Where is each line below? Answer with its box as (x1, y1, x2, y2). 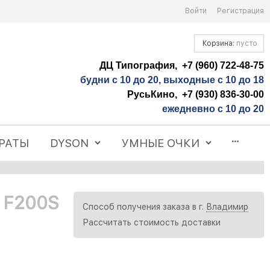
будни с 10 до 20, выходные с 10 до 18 (80, 74, 264, 85)
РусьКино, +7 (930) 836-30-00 (127, 89, 264, 99)
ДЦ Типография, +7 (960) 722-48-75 (99, 60, 264, 71)
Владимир (206, 202, 248, 212)
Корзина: (201, 39, 236, 48)
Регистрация (217, 7, 264, 15)
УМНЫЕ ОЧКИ (122, 136, 200, 150)
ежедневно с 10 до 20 (162, 103, 264, 114)
